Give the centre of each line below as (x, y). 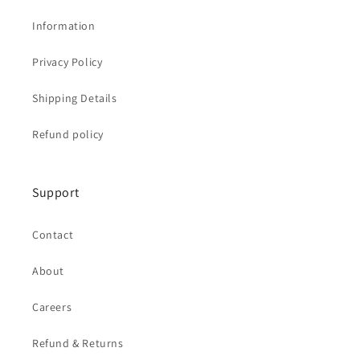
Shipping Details (75, 98)
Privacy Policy (67, 62)
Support (56, 192)
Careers (52, 307)
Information (64, 26)
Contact (53, 235)
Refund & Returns (78, 343)
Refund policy (68, 134)
